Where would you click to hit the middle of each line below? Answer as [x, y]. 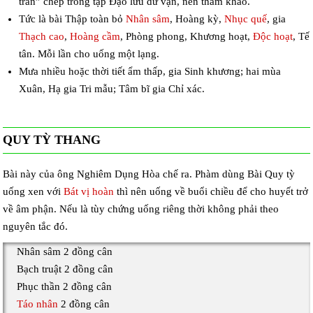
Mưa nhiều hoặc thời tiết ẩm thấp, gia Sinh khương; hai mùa [150, 71]
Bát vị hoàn [89, 192]
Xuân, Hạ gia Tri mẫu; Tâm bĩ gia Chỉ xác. [111, 88]
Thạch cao [41, 36]
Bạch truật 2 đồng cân [65, 269]
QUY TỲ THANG [52, 140]
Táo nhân [38, 304]
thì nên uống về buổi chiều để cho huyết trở [211, 192]
